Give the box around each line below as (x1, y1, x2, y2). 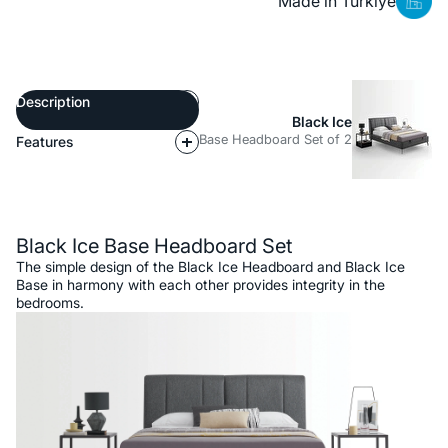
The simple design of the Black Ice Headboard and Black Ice (16, 258, 405, 276)
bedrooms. (16, 294, 84, 312)
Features (16, 132, 73, 150)
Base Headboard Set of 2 (199, 130, 352, 147)
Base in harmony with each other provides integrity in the (16, 276, 385, 294)
